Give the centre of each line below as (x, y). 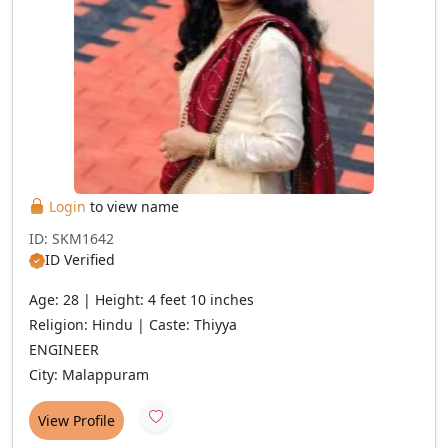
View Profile (76, 420)
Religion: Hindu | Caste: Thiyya (133, 324)
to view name (132, 206)
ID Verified (80, 259)
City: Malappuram (89, 374)
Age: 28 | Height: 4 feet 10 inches (141, 299)
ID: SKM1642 (71, 238)
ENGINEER (64, 349)
